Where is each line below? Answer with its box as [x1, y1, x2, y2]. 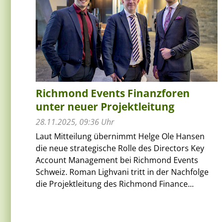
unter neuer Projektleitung [36, 99, 174, 113]
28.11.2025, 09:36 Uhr [36, 116, 114, 127]
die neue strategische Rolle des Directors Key [36, 142, 204, 154]
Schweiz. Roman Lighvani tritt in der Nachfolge [36, 166, 209, 177]
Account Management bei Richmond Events [36, 154, 198, 166]
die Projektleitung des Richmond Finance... [36, 178, 194, 189]
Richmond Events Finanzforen [36, 86, 190, 100]
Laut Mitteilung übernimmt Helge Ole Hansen [36, 130, 205, 142]
